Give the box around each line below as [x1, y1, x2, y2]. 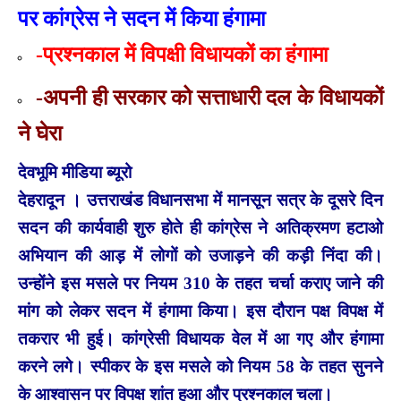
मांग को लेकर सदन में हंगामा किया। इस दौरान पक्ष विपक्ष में [18, 301, 383, 320]
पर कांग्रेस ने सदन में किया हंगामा [18, 6, 270, 30]
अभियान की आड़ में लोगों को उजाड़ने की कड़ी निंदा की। [18, 245, 383, 265]
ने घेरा [18, 121, 67, 145]
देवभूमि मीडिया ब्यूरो [18, 162, 136, 182]
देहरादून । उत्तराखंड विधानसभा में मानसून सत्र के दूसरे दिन [18, 190, 383, 209]
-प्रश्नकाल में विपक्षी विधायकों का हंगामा [36, 42, 333, 66]
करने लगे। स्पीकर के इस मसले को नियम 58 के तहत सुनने [18, 356, 383, 376]
